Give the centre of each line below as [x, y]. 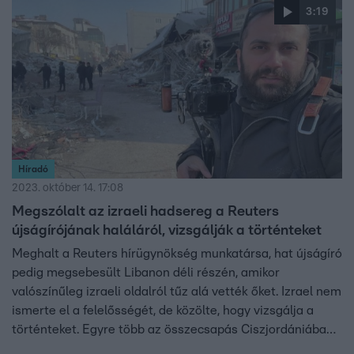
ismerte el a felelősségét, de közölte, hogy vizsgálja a [163, 311]
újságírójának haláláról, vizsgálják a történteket [167, 231]
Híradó [33, 169]
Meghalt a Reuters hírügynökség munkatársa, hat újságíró [177, 254]
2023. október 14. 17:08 [68, 188]
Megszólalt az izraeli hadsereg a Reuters [145, 212]
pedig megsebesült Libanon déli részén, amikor [146, 273]
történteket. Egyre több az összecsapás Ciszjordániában [173, 330]
